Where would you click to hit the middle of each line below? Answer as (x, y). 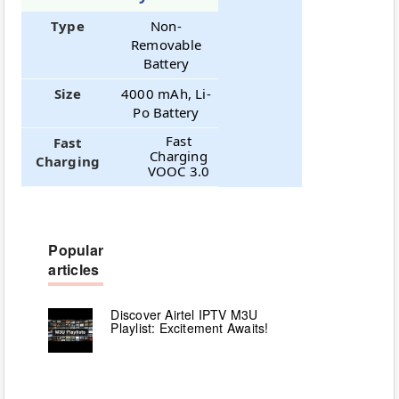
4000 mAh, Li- (166, 93)
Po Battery (166, 112)
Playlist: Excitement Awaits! (190, 327)
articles (74, 269)
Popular (76, 249)
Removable (166, 44)
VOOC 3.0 (179, 171)
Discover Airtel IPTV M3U (184, 314)
